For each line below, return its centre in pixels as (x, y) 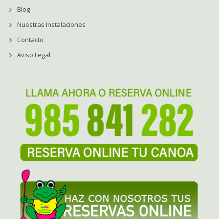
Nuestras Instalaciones (51, 25)
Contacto (30, 40)
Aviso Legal (34, 55)
